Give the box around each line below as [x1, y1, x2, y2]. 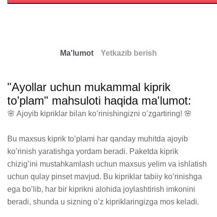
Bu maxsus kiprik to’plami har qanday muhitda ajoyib [7, 135, 188, 143]
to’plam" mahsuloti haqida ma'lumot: [7, 94, 191, 107]
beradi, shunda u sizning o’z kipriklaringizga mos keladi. [7, 198, 199, 206]
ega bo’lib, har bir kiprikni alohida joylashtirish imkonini [7, 185, 195, 193]
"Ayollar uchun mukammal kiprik [7, 80, 170, 93]
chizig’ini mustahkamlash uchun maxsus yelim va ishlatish [7, 160, 207, 168]
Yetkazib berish [101, 49, 157, 57]
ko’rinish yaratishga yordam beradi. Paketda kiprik [7, 147, 178, 155]
